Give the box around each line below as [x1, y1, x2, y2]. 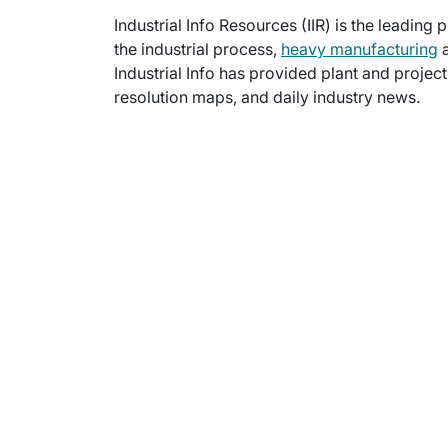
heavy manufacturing [281, 39, 438, 60]
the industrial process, [114, 39, 281, 60]
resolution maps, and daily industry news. [114, 87, 420, 108]
